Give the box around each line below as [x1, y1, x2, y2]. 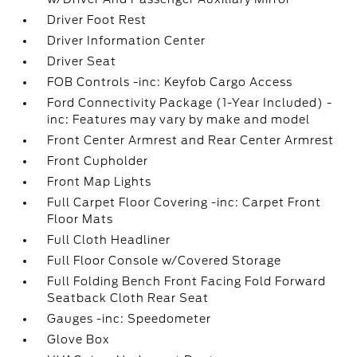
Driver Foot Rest [47, 14, 147, 26]
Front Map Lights [47, 175, 152, 188]
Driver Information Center [47, 34, 206, 47]
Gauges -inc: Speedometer [47, 312, 212, 325]
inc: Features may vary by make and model [47, 113, 311, 126]
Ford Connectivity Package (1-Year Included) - [47, 96, 333, 109]
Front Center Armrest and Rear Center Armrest [47, 134, 335, 147]
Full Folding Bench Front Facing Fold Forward [47, 275, 327, 288]
